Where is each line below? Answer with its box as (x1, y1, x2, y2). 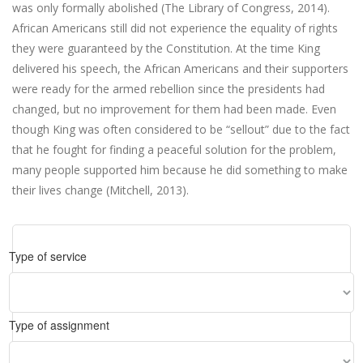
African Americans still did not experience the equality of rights (12, 20, 338, 36)
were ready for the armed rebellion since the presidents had (12, 81, 325, 96)
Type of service (9, 248, 87, 264)
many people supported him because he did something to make (12, 162, 348, 177)
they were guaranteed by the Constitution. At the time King (12, 41, 320, 56)
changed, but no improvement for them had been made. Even (12, 101, 336, 117)
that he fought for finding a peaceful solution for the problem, (12, 142, 336, 157)
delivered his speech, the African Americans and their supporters (12, 61, 348, 76)
